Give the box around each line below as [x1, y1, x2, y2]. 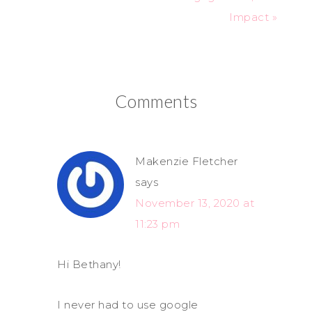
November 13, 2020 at [135, 196, 254, 210]
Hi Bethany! [57, 257, 121, 271]
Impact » [229, 10, 277, 24]
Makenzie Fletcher [135, 154, 238, 168]
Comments [114, 90, 198, 111]
